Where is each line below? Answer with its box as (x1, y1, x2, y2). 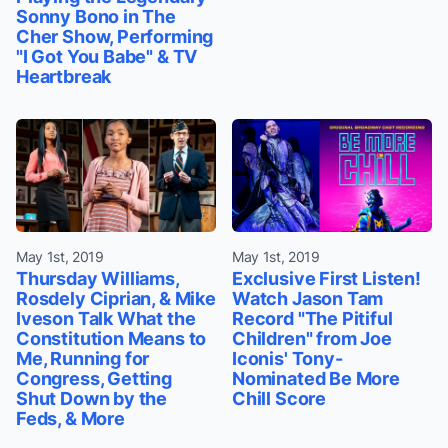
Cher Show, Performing (16, 26, 214, 48)
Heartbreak (16, 66, 112, 88)
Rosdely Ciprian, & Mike (16, 287, 216, 309)
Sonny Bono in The (16, 6, 176, 28)
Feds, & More (16, 407, 125, 429)
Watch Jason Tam (232, 287, 384, 309)
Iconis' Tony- (232, 347, 343, 369)
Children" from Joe (232, 327, 392, 349)
